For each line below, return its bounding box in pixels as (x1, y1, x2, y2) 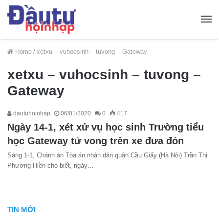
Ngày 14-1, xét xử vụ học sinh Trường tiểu (7, 121, 204, 132)
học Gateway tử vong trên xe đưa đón (7, 135, 184, 146)
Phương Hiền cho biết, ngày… (7, 161, 94, 169)
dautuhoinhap (12, 109, 50, 117)
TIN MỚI (7, 205, 36, 214)
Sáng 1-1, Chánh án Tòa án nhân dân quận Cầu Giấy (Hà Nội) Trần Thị (7, 151, 207, 159)
